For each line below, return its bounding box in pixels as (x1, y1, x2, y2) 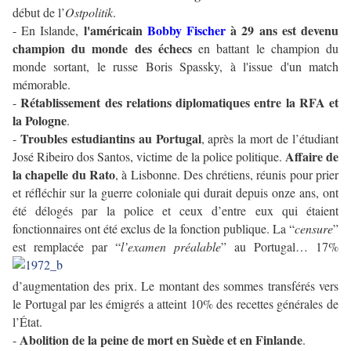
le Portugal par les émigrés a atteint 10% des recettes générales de (13, 295, 338, 313)
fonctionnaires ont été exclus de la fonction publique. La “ (13, 220, 295, 237)
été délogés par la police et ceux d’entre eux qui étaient (13, 202, 338, 219)
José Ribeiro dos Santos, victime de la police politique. (13, 148, 285, 165)
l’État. (13, 313, 42, 331)
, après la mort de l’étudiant (201, 130, 339, 147)
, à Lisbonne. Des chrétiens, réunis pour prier (114, 166, 339, 183)
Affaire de (284, 147, 339, 166)
